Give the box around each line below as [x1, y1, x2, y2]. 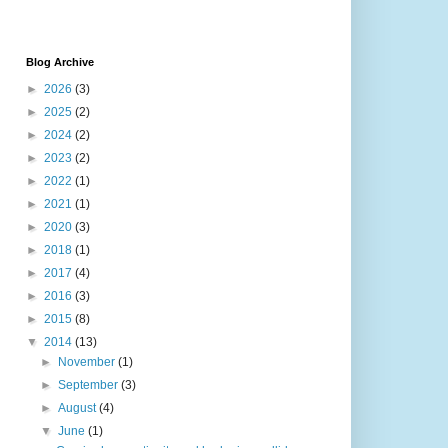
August [58, 401, 100, 416]
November [58, 355, 119, 370]
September [58, 378, 122, 393]
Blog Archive [26, 56, 94, 69]
